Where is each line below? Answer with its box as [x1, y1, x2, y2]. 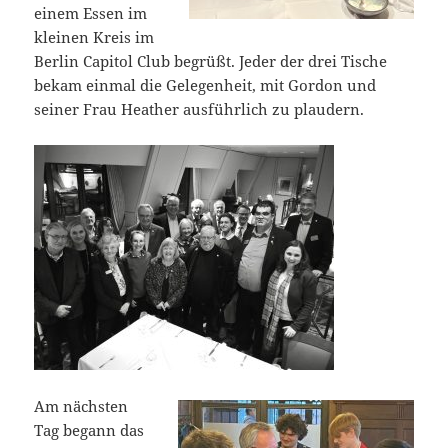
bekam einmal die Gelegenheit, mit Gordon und [34, 74, 377, 95]
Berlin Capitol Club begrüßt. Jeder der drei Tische [34, 50, 388, 71]
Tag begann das [34, 419, 145, 440]
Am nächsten [34, 395, 129, 416]
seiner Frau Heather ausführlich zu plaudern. [34, 98, 365, 119]
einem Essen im [34, 2, 148, 23]
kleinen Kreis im [34, 26, 155, 47]
